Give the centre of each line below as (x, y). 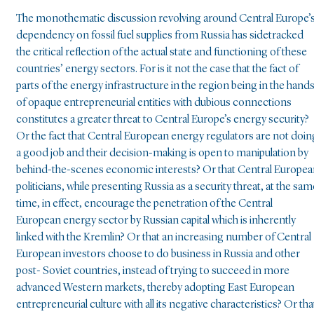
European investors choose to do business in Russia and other (158, 254)
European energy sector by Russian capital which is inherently (156, 220)
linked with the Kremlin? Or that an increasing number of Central (164, 237)
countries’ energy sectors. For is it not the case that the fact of (157, 69)
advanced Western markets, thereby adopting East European (155, 288)
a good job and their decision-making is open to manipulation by (162, 153)
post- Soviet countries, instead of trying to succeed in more (153, 271)
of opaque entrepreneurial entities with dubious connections (154, 103)
